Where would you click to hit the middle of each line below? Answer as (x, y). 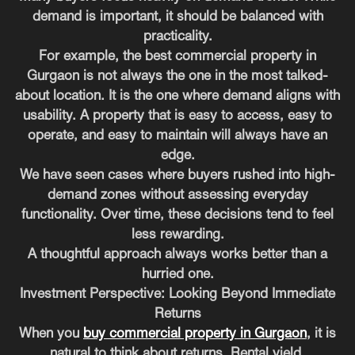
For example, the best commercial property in (177, 56)
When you (51, 334)
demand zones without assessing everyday (177, 195)
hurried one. (177, 274)
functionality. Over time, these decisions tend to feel (177, 215)
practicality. (177, 36)
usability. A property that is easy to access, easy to (177, 116)
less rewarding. (177, 235)
